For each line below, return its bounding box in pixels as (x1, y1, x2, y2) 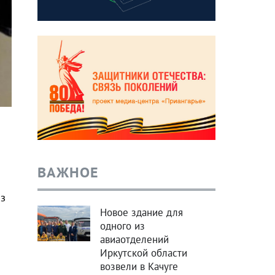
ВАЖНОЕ (37, 163, 99, 182)
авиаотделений (99, 233, 169, 247)
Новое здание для (99, 206, 183, 220)
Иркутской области (99, 246, 187, 260)
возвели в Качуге (99, 260, 178, 274)
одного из (99, 219, 145, 233)
